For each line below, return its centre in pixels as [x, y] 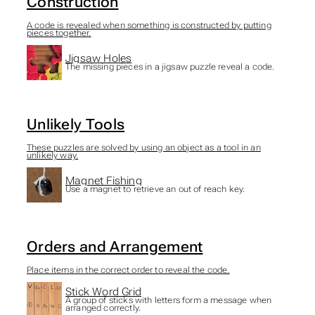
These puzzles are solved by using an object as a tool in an [143, 147]
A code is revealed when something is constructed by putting [149, 25]
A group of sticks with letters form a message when [168, 301]
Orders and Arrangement [115, 247]
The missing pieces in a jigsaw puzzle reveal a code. [170, 67]
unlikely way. [52, 155]
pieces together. [59, 33]
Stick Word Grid [103, 292]
